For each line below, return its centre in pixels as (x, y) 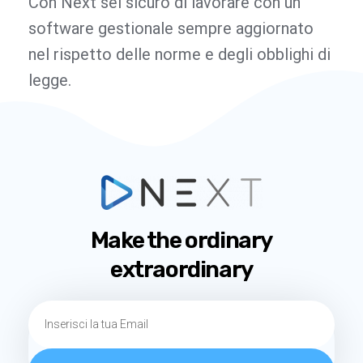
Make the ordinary (181, 240)
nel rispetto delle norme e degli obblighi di (179, 54)
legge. (50, 80)
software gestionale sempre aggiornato (171, 28)
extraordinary (181, 269)
